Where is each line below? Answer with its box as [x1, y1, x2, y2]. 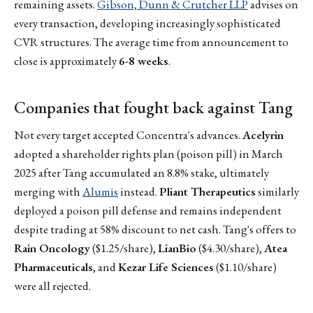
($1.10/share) [214, 259, 277, 275]
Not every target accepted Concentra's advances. [14, 127, 242, 143]
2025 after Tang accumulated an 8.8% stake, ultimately [14, 165, 269, 181]
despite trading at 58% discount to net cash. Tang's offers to [14, 221, 296, 238]
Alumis [82, 184, 118, 200]
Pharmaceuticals [14, 259, 93, 275]
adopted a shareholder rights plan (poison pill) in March [14, 146, 283, 162]
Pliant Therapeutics [159, 184, 256, 200]
